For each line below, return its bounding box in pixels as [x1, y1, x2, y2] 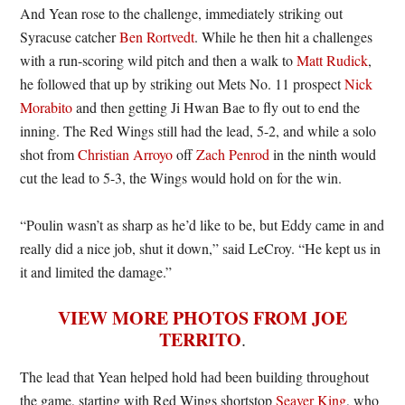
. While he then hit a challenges [194, 26, 373, 46]
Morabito [20, 97, 73, 117]
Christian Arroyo [78, 144, 174, 164]
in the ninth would [269, 144, 377, 164]
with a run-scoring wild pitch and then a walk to [20, 50, 297, 70]
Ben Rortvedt [119, 26, 195, 46]
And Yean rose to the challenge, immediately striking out [20, 3, 344, 23]
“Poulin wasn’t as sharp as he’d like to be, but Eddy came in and [20, 214, 385, 234]
